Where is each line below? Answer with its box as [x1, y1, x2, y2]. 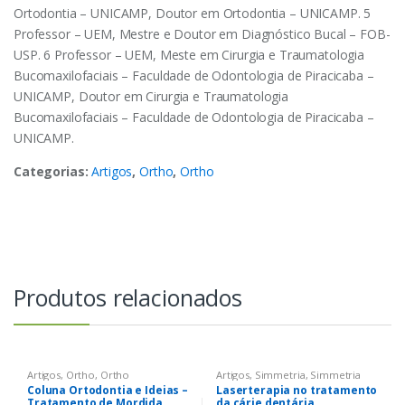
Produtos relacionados [14, 281, 243, 313]
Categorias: [14, 162, 92, 180]
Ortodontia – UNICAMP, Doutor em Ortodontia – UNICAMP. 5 [14, 4, 372, 22]
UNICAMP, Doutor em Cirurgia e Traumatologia [14, 87, 288, 105]
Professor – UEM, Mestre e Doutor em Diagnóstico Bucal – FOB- [14, 24, 391, 42]
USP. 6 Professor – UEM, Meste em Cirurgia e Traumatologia [14, 45, 365, 63]
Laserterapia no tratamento [215, 382, 378, 399]
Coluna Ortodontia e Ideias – [26, 382, 189, 399]
